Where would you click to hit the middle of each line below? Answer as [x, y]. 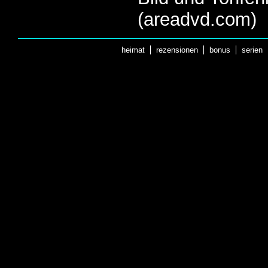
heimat [133, 50]
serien [252, 50]
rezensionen [177, 50]
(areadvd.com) [197, 20]
